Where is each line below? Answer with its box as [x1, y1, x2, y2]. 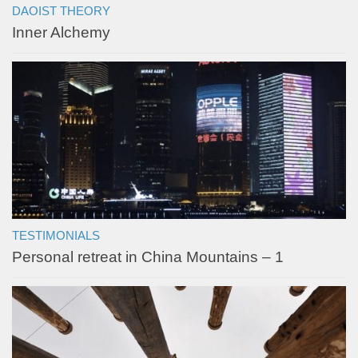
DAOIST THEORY [12, 4, 110, 18]
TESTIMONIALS [12, 229, 100, 242]
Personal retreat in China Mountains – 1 [12, 248, 284, 265]
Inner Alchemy [12, 23, 110, 41]
